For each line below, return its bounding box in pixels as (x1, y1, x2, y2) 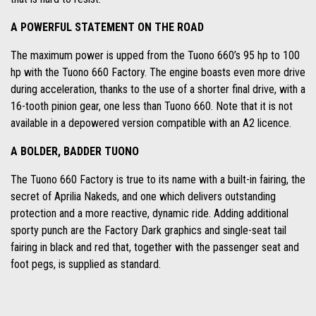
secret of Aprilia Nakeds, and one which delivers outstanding (11, 190, 276, 204)
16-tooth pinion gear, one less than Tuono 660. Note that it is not (11, 99, 293, 114)
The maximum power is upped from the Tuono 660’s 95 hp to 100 (11, 49, 300, 63)
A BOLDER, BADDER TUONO (11, 145, 139, 159)
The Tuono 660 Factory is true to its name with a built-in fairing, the (11, 173, 305, 187)
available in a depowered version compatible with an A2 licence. (11, 116, 291, 130)
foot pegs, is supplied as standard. (11, 257, 161, 272)
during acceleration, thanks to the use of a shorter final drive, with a (11, 83, 305, 97)
